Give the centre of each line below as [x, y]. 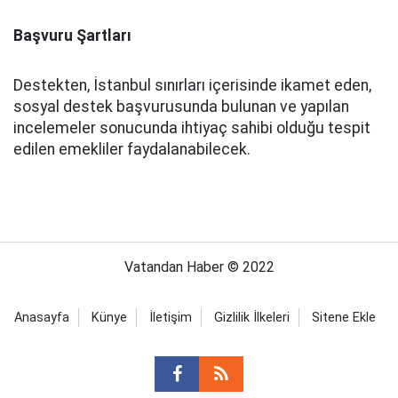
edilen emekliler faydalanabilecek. [132, 149]
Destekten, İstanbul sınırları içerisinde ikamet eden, [192, 85]
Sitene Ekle [343, 317]
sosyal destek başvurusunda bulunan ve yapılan [181, 106]
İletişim [170, 317]
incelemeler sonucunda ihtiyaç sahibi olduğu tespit [192, 127]
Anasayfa [41, 317]
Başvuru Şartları [72, 35]
